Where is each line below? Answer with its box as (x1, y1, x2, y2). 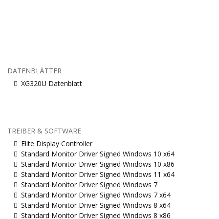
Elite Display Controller (21, 138, 92, 148)
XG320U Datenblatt (21, 78, 82, 88)
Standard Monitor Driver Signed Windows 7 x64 (21, 190, 171, 199)
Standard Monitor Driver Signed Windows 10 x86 (21, 159, 175, 169)
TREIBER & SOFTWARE (7, 126, 81, 135)
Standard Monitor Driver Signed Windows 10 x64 (21, 149, 175, 158)
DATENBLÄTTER (7, 66, 62, 75)
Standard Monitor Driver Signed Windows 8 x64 (21, 200, 171, 210)
